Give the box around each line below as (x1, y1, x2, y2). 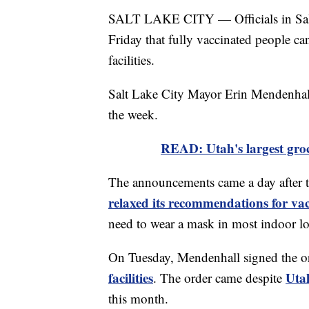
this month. (108, 289, 168, 307)
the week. (108, 105, 158, 123)
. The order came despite (153, 268, 286, 286)
